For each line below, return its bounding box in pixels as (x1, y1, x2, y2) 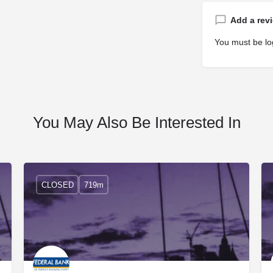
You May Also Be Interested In (32, 113, 241, 132)
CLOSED (41, 180, 74, 190)
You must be (214, 37, 265, 47)
